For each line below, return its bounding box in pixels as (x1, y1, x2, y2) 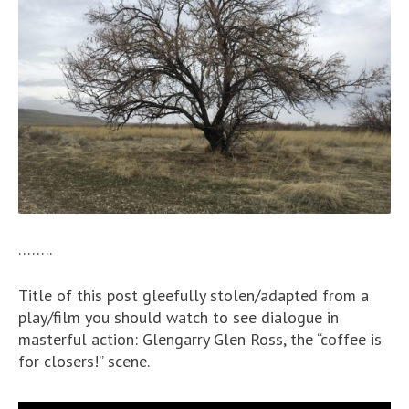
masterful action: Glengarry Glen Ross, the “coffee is (18, 329, 382, 351)
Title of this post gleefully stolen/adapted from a (18, 285, 369, 307)
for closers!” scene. (18, 351, 150, 372)
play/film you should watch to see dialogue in (18, 307, 339, 329)
